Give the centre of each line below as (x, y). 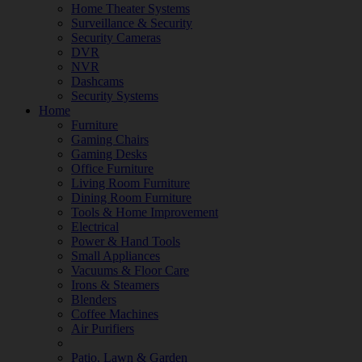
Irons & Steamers (115, 285)
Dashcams (97, 81)
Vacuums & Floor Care (130, 270)
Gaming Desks (109, 154)
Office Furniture (112, 168)
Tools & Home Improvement (145, 212)
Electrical (95, 227)
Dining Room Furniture (131, 198)
